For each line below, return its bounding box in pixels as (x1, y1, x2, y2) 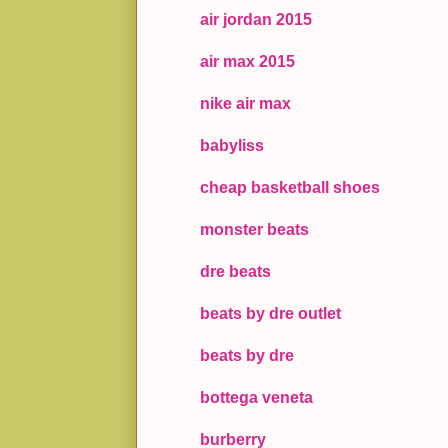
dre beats (200, 263, 271, 281)
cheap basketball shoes (200, 179, 380, 197)
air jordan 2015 (200, 11, 312, 29)
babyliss (200, 137, 264, 155)
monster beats (200, 221, 309, 239)
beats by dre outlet (200, 305, 341, 323)
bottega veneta (200, 389, 313, 407)
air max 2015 (200, 53, 295, 71)
